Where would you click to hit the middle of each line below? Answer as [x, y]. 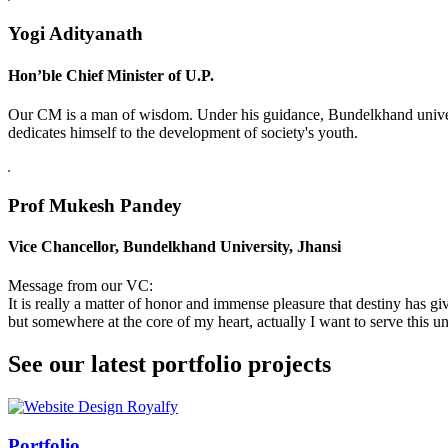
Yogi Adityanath [75, 34]
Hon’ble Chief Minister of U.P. [111, 75]
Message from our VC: [80, 286]
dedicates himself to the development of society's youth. [183, 132]
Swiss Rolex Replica [73, 406]
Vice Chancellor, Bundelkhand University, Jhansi [174, 246]
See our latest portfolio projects [169, 364]
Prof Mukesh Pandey [95, 205]
